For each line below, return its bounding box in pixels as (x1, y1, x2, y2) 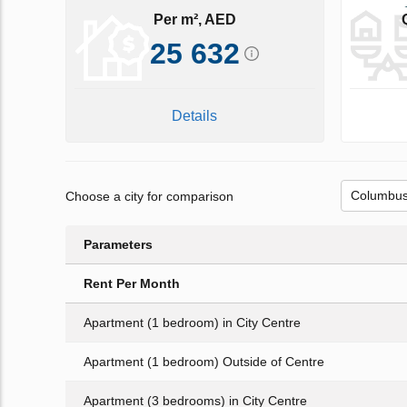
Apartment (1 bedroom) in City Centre (84, 315, 301, 331)
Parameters (84, 237, 153, 253)
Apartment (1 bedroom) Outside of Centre (84, 354, 324, 370)
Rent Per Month (84, 276, 180, 292)
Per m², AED (153, 11, 236, 27)
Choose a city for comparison (65, 188, 233, 203)
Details (172, 108, 218, 124)
